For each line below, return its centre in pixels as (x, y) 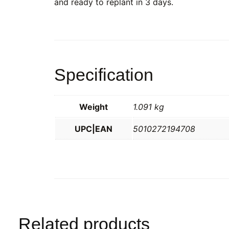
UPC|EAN (94, 129)
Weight (94, 107)
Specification (104, 75)
